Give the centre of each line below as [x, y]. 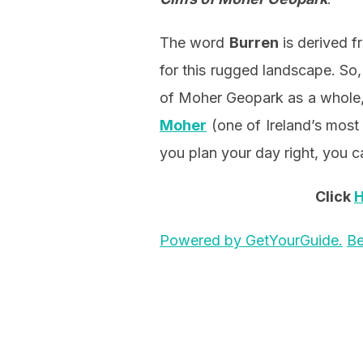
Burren [254, 43]
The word [194, 43]
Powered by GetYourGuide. [251, 241]
